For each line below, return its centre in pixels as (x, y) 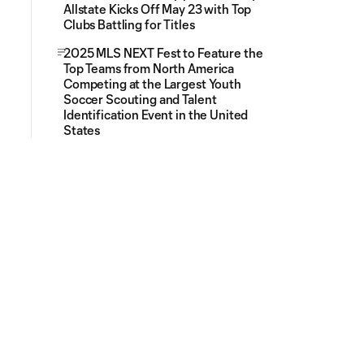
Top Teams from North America (149, 68)
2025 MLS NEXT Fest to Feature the (163, 53)
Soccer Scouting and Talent (140, 99)
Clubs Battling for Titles (129, 24)
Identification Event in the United (156, 115)
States (82, 130)
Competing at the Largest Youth (152, 84)
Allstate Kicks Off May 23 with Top (158, 9)
